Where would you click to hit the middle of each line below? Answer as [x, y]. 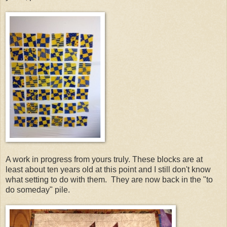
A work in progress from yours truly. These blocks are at [104, 159]
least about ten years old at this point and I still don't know [108, 169]
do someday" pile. [38, 190]
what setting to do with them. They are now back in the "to [109, 179]
